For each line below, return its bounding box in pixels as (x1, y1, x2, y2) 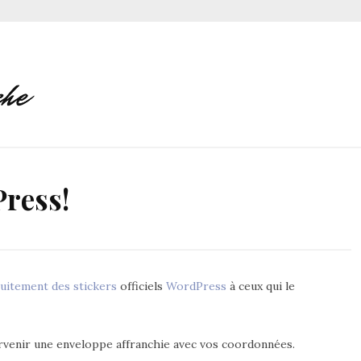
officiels (117, 278, 166, 293)
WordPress (166, 278, 226, 293)
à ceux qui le (226, 278, 295, 293)
